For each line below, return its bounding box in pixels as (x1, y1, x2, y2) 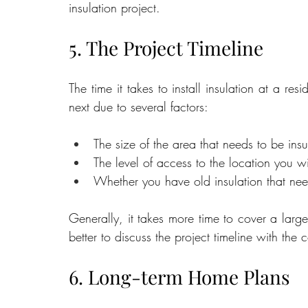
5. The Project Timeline (69, 35, 263, 61)
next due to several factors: (69, 98, 208, 115)
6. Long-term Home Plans (69, 264, 290, 290)
